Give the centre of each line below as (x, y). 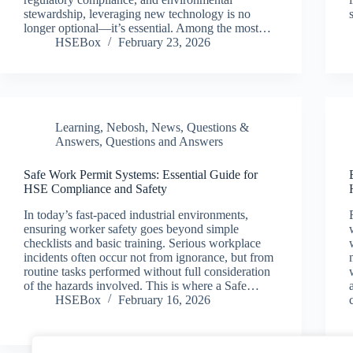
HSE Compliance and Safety (95, 189)
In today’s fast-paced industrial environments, (136, 214)
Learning (78, 128)
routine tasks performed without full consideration (147, 271)
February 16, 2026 (164, 299)
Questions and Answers (164, 142)
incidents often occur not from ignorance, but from (149, 257)
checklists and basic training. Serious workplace (142, 243)
